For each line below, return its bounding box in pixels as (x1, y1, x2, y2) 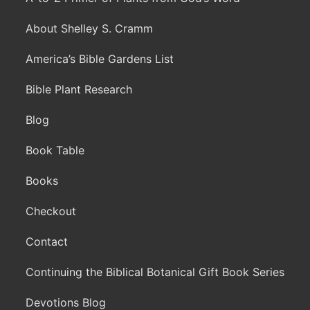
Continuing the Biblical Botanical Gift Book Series (26, 265, 284, 280)
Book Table (26, 143, 84, 158)
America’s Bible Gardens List (26, 52, 174, 66)
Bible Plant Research (26, 82, 132, 97)
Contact (26, 235, 68, 249)
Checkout (26, 204, 76, 219)
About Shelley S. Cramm (26, 21, 153, 36)
